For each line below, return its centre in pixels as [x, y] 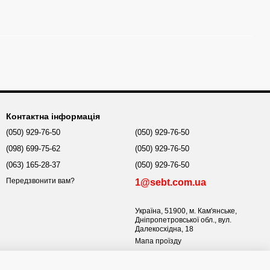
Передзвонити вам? [40, 181]
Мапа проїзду [158, 241]
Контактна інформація [53, 116]
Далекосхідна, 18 [164, 229]
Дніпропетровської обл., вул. [183, 220]
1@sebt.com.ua [171, 182]
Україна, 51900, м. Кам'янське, [186, 211]
